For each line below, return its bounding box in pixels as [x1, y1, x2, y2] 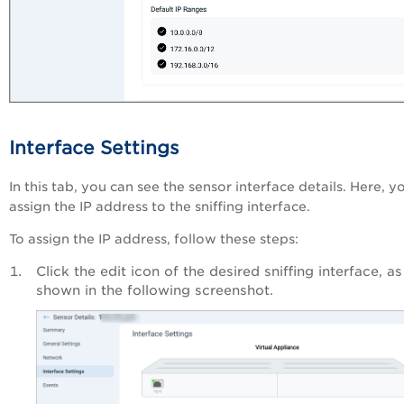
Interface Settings [9, 136, 179, 159]
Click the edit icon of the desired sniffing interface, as [36, 262, 402, 279]
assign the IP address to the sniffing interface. [9, 198, 310, 214]
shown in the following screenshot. [36, 281, 273, 298]
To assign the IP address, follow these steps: [9, 231, 298, 246]
